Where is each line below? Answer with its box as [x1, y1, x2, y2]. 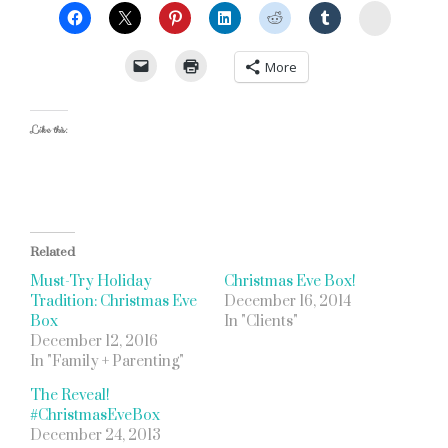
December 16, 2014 [224, 292, 351, 311]
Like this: [30, 122, 68, 138]
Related [30, 244, 75, 260]
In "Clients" [224, 312, 298, 331]
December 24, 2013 [30, 426, 161, 445]
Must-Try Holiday [30, 272, 152, 291]
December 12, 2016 [30, 332, 158, 351]
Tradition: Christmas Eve [30, 292, 197, 311]
